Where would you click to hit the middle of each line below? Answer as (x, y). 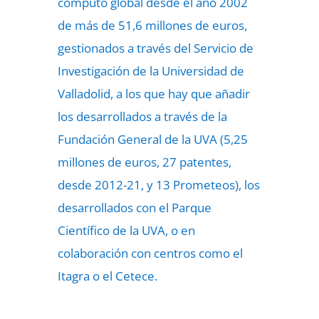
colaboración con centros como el (150, 253)
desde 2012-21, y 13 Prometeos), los (158, 185)
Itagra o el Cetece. (107, 276)
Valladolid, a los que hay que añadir (153, 94)
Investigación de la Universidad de (151, 71)
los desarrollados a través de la (142, 116)
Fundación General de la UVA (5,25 (152, 139)
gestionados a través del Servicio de (155, 48)
